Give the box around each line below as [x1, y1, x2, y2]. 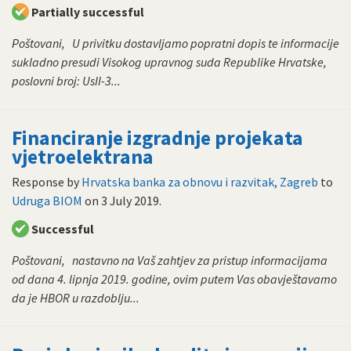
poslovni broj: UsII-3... [12, 72, 121, 89]
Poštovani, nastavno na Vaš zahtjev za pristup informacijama [12, 252, 327, 269]
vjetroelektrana [12, 143, 154, 169]
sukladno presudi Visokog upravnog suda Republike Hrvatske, [12, 53, 327, 70]
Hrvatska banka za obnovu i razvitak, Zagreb [81, 174, 318, 190]
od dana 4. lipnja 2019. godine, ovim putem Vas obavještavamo [12, 271, 337, 288]
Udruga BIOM [12, 193, 82, 209]
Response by [12, 174, 81, 190]
